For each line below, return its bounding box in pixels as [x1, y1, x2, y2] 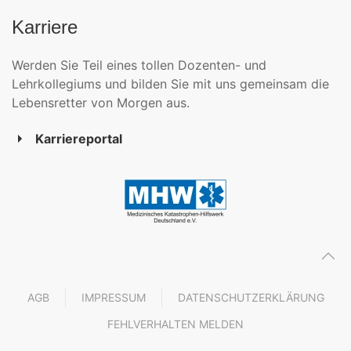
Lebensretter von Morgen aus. [12, 95, 194, 110]
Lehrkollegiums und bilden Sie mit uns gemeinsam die [12, 76, 329, 92]
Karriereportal [35, 130, 122, 147]
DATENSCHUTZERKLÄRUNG [177, 291, 324, 305]
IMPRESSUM [81, 291, 146, 305]
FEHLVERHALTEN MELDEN [107, 317, 244, 331]
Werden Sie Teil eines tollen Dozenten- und [12, 57, 266, 73]
